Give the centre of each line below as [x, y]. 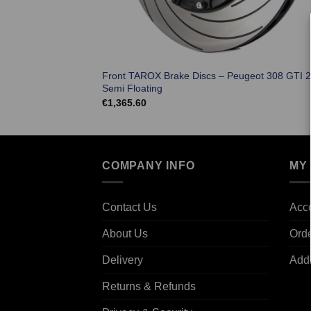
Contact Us [129, 208]
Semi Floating [132, 89]
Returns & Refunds [149, 287]
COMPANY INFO [149, 165]
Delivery [123, 260]
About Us [125, 234]
